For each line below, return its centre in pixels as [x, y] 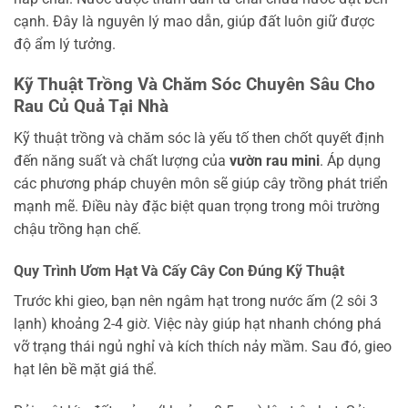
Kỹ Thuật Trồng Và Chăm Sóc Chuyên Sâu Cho [194, 85]
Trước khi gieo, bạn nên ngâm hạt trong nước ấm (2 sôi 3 [196, 301]
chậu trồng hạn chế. [77, 229]
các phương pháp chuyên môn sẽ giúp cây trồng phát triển [201, 183]
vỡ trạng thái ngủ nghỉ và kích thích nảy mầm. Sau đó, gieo [203, 346]
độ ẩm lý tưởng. [65, 44]
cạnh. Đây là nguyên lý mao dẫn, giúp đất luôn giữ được [194, 21]
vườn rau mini [275, 160]
